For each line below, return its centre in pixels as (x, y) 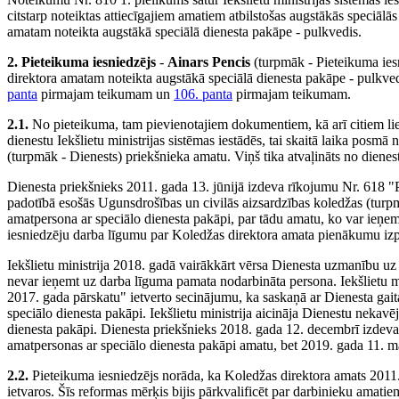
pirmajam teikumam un (106, 94)
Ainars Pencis (209, 62)
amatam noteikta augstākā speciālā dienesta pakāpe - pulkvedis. (184, 32)
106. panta (203, 94)
